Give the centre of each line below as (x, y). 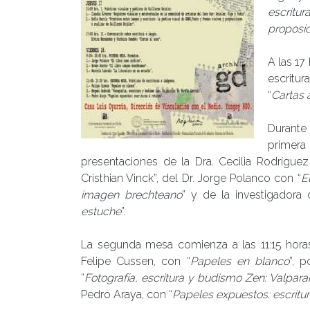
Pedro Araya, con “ (127, 294)
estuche (101, 211)
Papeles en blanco (240, 261)
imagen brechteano (131, 194)
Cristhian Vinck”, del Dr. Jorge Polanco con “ (191, 178)
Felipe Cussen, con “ (136, 261)
